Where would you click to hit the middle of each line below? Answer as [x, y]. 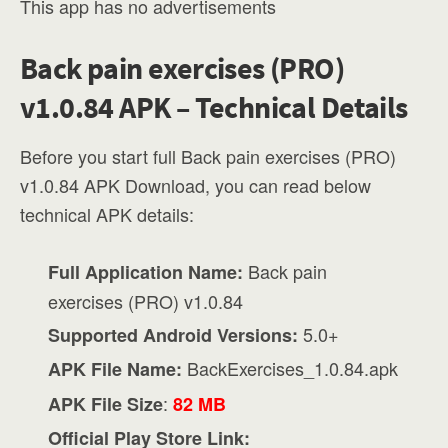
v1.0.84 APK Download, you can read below [195, 185]
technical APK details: [107, 214]
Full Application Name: [146, 272]
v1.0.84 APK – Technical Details [214, 107]
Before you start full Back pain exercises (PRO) [208, 156]
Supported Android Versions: [173, 335]
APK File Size [106, 403]
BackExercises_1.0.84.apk [290, 368]
